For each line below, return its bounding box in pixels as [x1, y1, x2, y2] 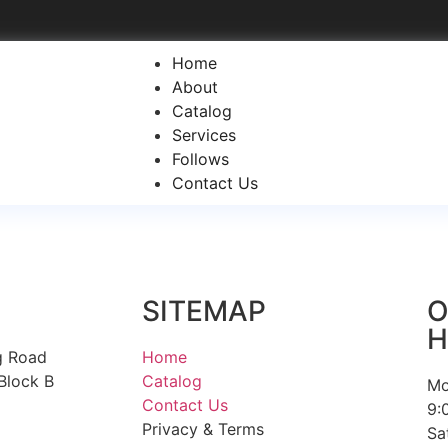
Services [172, 125, 236, 145]
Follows [172, 149, 229, 169]
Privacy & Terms [142, 419, 264, 439]
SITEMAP [142, 294, 266, 328]
